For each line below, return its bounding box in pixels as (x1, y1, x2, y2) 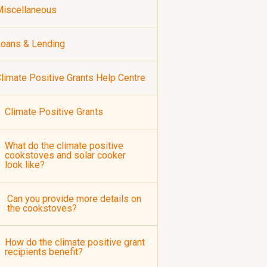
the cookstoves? (7, 203, 77, 214)
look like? (5, 159, 45, 170)
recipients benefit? (5, 246, 83, 257)
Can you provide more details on (7, 193, 141, 204)
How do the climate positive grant (5, 237, 145, 248)
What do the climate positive (5, 140, 123, 151)
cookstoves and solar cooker (5, 150, 126, 161)
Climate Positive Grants (5, 106, 103, 117)
